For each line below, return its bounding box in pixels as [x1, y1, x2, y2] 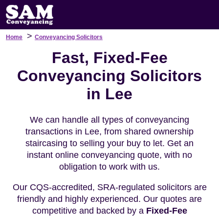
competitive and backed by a [32, 206, 146, 216]
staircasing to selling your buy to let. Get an [25, 138, 194, 148]
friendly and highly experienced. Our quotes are [17, 194, 202, 204]
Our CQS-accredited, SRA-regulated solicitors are [12, 182, 207, 192]
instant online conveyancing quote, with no [27, 150, 192, 160]
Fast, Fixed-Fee [51, 49, 168, 66]
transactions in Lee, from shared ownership [25, 127, 194, 136]
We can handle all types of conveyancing [30, 115, 189, 125]
